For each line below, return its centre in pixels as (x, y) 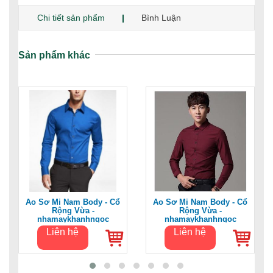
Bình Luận (161, 18)
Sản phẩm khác (54, 55)
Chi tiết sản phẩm (71, 18)
